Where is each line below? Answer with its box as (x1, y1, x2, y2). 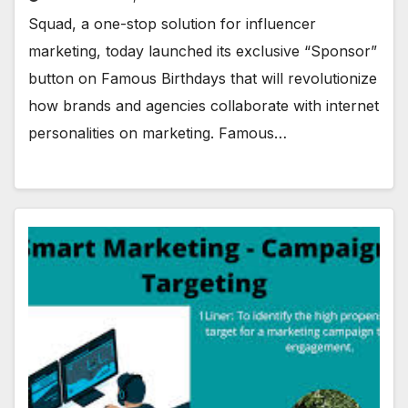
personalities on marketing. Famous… (28, 124, 287, 143)
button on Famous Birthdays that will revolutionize (28, 69, 377, 88)
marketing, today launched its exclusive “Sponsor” (28, 42, 377, 61)
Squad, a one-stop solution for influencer (28, 15, 316, 34)
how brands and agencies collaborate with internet (28, 97, 379, 116)
